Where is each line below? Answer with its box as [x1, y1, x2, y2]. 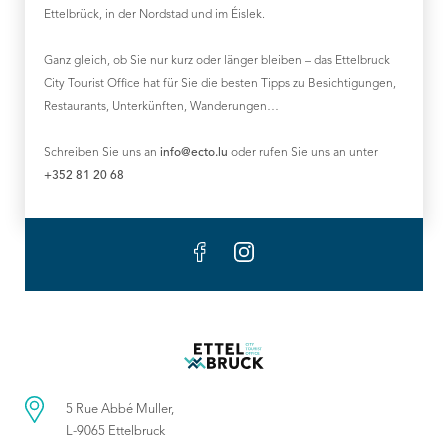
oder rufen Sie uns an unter [228, 147, 378, 159]
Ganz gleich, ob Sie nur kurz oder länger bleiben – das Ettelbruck [44, 55, 390, 67]
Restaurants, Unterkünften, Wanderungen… [44, 101, 279, 113]
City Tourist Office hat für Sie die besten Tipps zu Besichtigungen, [44, 78, 396, 90]
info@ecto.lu [160, 147, 228, 159]
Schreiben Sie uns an [44, 147, 160, 159]
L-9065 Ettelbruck [66, 425, 165, 438]
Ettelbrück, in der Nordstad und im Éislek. [44, 9, 265, 21]
